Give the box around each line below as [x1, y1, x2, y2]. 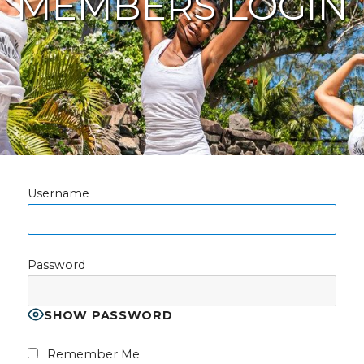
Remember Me [43, 347, 140, 362]
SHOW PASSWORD [44, 308, 173, 323]
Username [28, 185, 90, 201]
